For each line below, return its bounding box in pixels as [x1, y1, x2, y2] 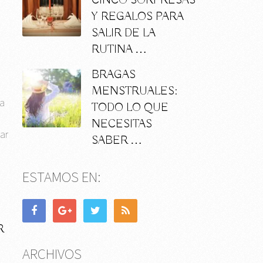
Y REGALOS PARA [91, 9, 184, 25]
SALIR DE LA [91, 26, 156, 41]
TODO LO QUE [91, 100, 168, 116]
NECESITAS [91, 117, 152, 132]
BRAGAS [91, 68, 136, 83]
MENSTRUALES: [91, 84, 177, 99]
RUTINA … [91, 42, 147, 58]
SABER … [91, 133, 142, 149]
